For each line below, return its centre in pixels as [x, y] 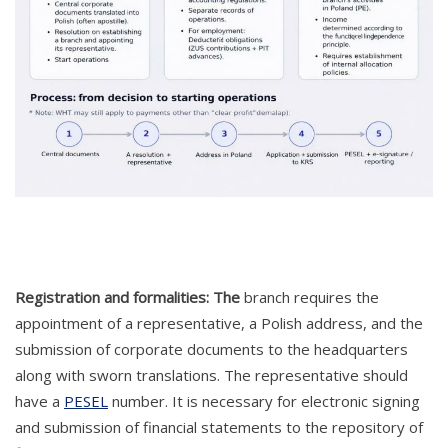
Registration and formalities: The [129, 297]
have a [39, 401]
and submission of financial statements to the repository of [219, 427]
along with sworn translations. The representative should [211, 375]
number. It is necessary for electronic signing [264, 401]
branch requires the [311, 297]
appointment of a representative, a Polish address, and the [219, 323]
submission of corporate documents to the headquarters [211, 349]
